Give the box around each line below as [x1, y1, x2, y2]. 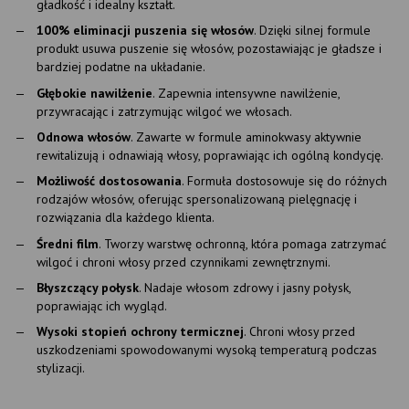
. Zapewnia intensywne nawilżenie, [152, 84, 340, 101]
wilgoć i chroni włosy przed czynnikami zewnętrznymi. [37, 253, 330, 270]
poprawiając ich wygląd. [37, 298, 167, 315]
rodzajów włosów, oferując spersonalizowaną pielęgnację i [37, 191, 357, 208]
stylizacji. [37, 360, 85, 377]
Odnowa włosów [37, 128, 131, 145]
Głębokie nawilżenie [37, 84, 152, 101]
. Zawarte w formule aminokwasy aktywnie [131, 128, 362, 145]
